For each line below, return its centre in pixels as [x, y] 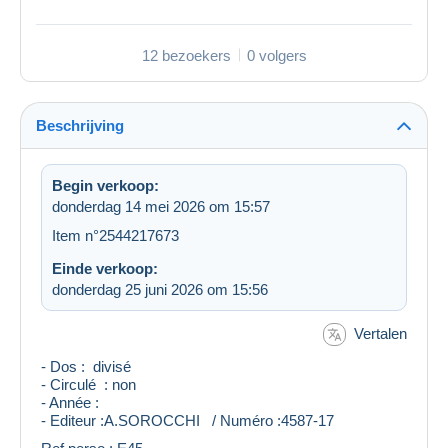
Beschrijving [80, 125]
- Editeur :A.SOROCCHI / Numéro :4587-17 [187, 421]
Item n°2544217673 [115, 235]
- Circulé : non [88, 385]
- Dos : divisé [86, 367]
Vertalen [380, 333]
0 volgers [276, 55]
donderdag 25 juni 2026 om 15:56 [160, 289]
